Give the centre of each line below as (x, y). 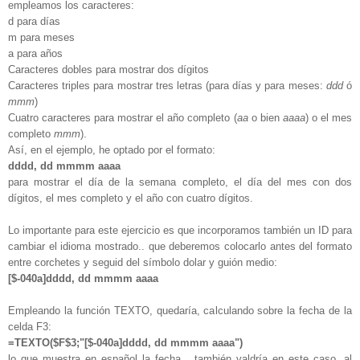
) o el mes (329, 117)
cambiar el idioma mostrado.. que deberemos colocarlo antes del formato (180, 246)
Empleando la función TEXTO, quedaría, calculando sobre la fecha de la (180, 310)
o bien (265, 117)
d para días (34, 21)
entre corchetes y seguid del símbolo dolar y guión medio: (143, 262)
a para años (35, 53)
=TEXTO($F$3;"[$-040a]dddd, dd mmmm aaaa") (125, 342)
